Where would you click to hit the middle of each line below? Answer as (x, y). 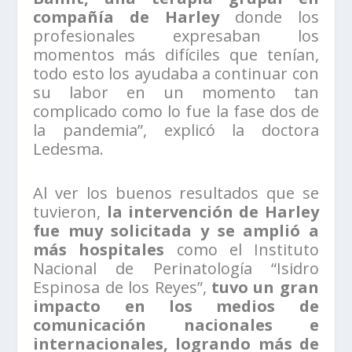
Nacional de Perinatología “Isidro (176, 269)
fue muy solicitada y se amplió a (176, 231)
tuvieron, (70, 212)
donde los (269, 17)
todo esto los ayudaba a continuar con (176, 74)
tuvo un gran (265, 288)
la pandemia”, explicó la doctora (176, 130)
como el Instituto (247, 250)
